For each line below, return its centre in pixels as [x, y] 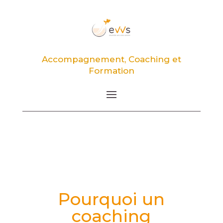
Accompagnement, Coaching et [111, 59]
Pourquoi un [111, 199]
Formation [111, 71]
